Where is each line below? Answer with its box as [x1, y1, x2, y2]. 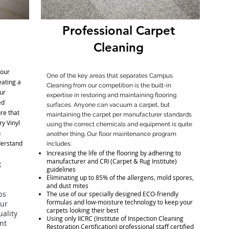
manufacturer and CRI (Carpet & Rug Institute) [46, 157, 177, 165]
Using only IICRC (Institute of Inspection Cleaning [46, 214, 184, 222]
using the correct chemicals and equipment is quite [46, 121, 192, 128]
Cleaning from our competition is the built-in [46, 82, 171, 89]
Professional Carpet [62, 23, 175, 38]
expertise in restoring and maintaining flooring [46, 91, 176, 99]
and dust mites [46, 181, 88, 190]
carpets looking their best [46, 206, 119, 214]
